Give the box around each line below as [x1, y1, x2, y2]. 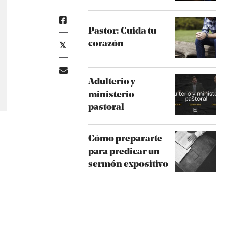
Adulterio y [88, 77, 135, 87]
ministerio [88, 90, 134, 99]
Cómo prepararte [88, 134, 162, 144]
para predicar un [88, 147, 160, 156]
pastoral [88, 103, 124, 112]
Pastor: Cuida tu [88, 27, 156, 36]
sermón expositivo [88, 160, 168, 169]
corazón [88, 40, 124, 48]
